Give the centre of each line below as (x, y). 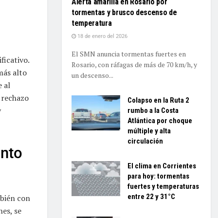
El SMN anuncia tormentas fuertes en (129, 54)
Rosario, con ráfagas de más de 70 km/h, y (134, 64)
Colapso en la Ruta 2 (158, 100)
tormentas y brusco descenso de (124, 12)
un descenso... (92, 75)
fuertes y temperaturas (163, 186)
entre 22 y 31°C (151, 197)
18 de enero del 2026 (102, 36)
